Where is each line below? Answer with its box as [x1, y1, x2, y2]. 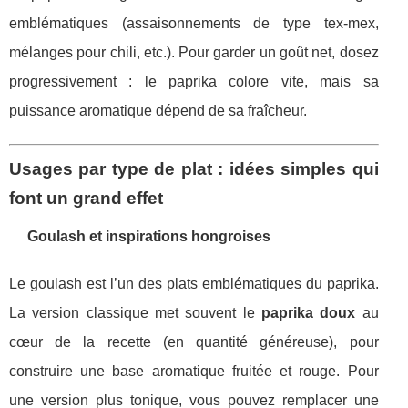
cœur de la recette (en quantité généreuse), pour [9, 334, 379, 351]
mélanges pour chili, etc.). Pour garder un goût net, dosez [9, 45, 379, 61]
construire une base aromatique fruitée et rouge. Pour [9, 363, 379, 380]
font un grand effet [9, 189, 163, 209]
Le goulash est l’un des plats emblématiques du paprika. [9, 276, 379, 292]
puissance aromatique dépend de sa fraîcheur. [9, 103, 307, 119]
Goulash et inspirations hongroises [27, 229, 270, 245]
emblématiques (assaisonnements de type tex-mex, [9, 15, 379, 32]
